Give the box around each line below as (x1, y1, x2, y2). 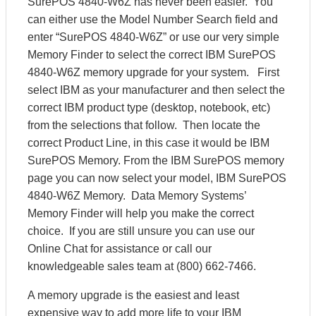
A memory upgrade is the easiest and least (28, 289, 239, 301)
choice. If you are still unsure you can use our (28, 225, 255, 237)
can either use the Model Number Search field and (28, 13, 278, 25)
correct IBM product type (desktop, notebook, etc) (28, 102, 270, 114)
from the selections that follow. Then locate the (28, 119, 260, 131)
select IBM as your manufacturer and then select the (28, 84, 285, 96)
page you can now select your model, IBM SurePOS (28, 172, 286, 184)
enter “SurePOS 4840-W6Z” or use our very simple (28, 31, 279, 43)
